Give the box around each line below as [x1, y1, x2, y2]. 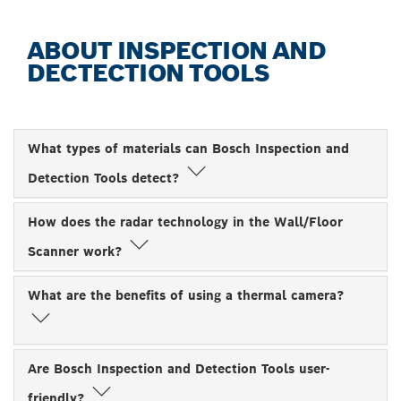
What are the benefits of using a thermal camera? [28, 286, 344, 303]
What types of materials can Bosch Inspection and [28, 140, 349, 157]
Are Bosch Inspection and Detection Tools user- [28, 360, 329, 377]
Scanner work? [28, 243, 126, 260]
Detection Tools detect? [28, 169, 183, 186]
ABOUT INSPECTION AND [27, 34, 326, 66]
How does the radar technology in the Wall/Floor [28, 213, 343, 230]
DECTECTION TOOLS [27, 56, 270, 89]
